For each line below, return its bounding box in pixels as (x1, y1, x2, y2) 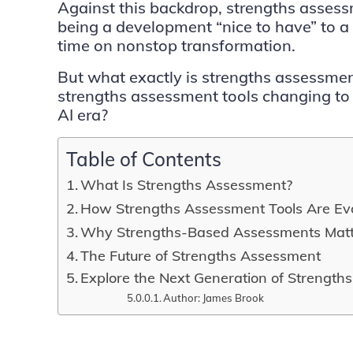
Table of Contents (65, 147, 221, 171)
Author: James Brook (163, 292, 265, 304)
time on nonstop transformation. (57, 35, 295, 55)
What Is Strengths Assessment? (80, 176, 293, 194)
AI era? (57, 105, 108, 124)
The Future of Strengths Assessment (80, 247, 321, 265)
